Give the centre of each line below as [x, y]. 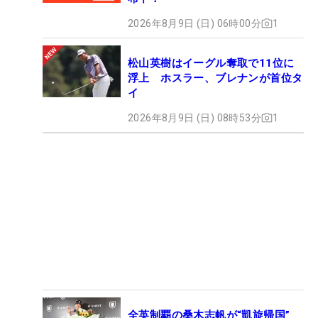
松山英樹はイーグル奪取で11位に [211, 63]
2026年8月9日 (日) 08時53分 [194, 117]
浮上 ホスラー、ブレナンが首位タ [215, 78]
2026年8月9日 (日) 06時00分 [194, 23]
